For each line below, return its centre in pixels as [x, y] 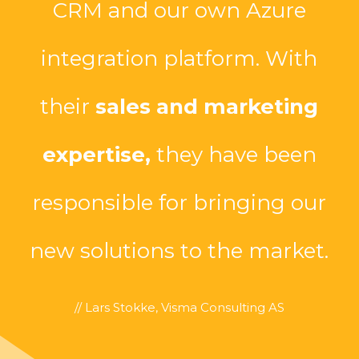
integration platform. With [179, 59]
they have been [233, 155]
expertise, [96, 155]
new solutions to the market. [179, 251]
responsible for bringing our [179, 203]
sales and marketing [207, 107]
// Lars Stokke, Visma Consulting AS [179, 308]
